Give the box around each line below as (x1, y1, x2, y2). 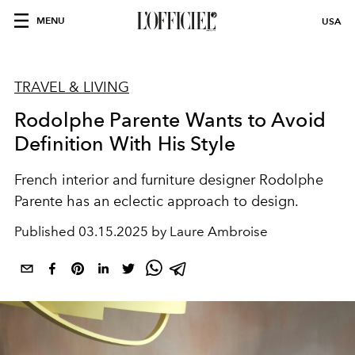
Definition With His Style (14, 132, 236, 155)
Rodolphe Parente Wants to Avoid (14, 108, 326, 132)
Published (14, 223, 78, 239)
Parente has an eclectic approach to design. (14, 193, 299, 210)
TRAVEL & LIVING (14, 78, 129, 96)
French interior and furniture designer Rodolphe (14, 171, 323, 189)
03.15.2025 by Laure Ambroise (78, 223, 268, 239)
